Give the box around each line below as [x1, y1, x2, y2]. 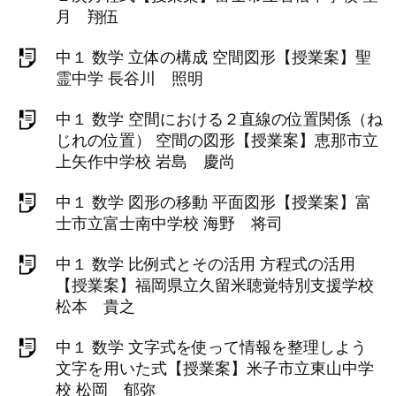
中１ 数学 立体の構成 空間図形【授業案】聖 [56, 49, 371, 66]
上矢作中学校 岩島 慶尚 [56, 153, 235, 171]
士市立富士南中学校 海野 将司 [56, 215, 283, 232]
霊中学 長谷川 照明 [56, 70, 203, 88]
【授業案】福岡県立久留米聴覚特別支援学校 [56, 277, 374, 294]
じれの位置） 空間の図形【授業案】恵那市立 [56, 132, 378, 149]
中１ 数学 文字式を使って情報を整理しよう [56, 339, 367, 356]
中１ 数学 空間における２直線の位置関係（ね [56, 110, 383, 128]
